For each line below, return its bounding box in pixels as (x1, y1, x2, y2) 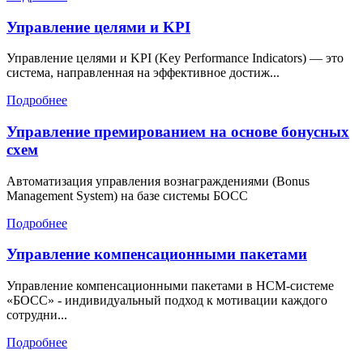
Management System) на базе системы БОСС (6, 188, 248, 203)
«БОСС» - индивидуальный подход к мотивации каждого (6, 293, 327, 308)
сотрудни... (6, 308, 67, 322)
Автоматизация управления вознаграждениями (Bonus (6, 173, 310, 188)
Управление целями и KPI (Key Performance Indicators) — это (6, 51, 344, 66)
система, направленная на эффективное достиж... (6, 66, 280, 80)
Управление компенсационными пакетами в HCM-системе (6, 279, 334, 293)
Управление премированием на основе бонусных (6, 123, 349, 140)
